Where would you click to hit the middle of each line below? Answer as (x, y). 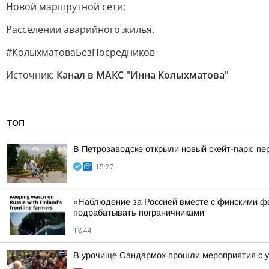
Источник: (31, 75)
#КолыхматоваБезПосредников (80, 52)
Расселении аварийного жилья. (80, 29)
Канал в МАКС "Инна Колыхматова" (143, 75)
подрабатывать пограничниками (139, 213)
